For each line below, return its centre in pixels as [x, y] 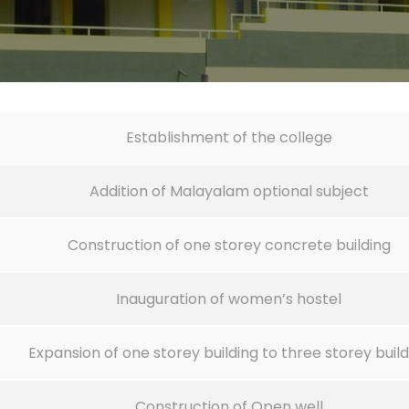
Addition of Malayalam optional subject [229, 192]
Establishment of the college [229, 138]
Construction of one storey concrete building [229, 246]
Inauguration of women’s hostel [229, 299]
